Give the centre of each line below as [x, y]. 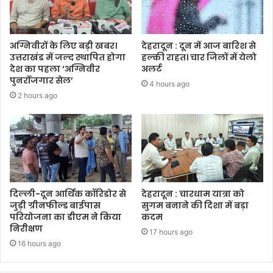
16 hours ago [39, 244]
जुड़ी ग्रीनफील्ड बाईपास [55, 206]
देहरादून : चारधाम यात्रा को [193, 194]
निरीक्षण [26, 229]
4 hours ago [169, 83]
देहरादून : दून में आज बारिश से [199, 45]
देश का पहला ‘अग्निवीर [55, 69]
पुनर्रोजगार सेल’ [41, 80]
